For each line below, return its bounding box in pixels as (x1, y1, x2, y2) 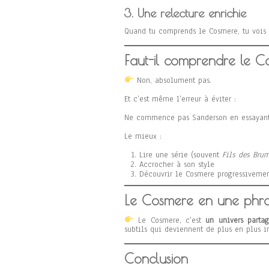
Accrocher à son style (139, 159, 214, 170)
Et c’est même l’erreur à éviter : (124, 93, 236, 104)
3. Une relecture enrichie (124, 6, 246, 20)
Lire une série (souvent (139, 149, 222, 160)
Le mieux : (124, 130, 162, 142)
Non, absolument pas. (133, 74, 211, 86)
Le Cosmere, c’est (133, 214, 206, 226)
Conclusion (124, 250, 188, 267)
